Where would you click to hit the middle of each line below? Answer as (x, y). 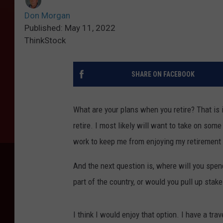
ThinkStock (45, 41)
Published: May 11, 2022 (70, 28)
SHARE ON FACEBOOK (163, 74)
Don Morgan (47, 16)
